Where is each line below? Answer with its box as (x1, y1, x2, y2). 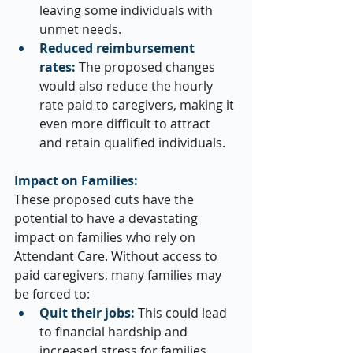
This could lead (135, 304, 230, 322)
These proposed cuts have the (14, 191, 197, 209)
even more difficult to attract (39, 115, 214, 133)
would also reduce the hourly (39, 77, 216, 95)
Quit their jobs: (39, 304, 135, 322)
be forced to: (14, 285, 90, 303)
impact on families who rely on (14, 229, 199, 247)
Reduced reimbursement (39, 39, 198, 58)
